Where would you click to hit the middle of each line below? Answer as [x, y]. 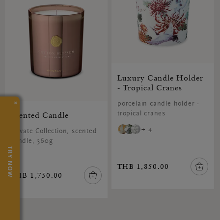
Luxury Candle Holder [160, 78]
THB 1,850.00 [143, 166]
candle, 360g [32, 141]
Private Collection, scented [54, 132]
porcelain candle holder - [158, 104]
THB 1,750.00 [37, 175]
